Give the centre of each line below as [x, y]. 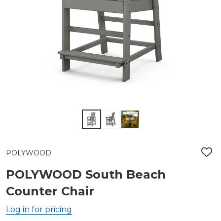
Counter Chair [50, 191]
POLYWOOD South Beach [86, 174]
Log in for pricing [39, 209]
